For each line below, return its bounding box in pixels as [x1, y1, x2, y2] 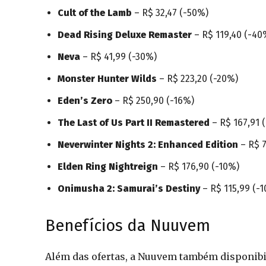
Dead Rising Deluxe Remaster [58, 29, 192, 40]
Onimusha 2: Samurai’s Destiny [58, 183, 200, 194]
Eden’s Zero [58, 95, 112, 106]
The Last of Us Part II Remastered [58, 117, 210, 128]
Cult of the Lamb [58, 7, 132, 18]
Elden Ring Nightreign [58, 161, 158, 172]
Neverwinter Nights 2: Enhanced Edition [58, 139, 238, 150]
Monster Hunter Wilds [58, 73, 157, 84]
